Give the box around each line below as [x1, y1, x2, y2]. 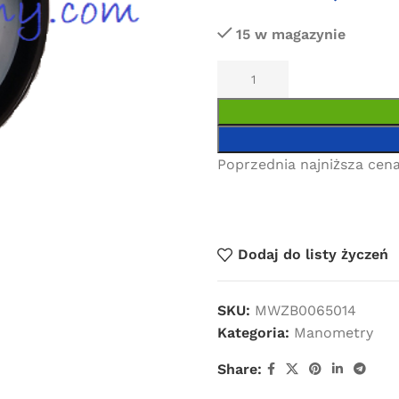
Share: [217, 360, 262, 378]
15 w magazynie [236, 26, 346, 43]
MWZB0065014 [255, 301, 356, 319]
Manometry [294, 323, 373, 341]
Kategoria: [217, 323, 289, 341]
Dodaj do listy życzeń [238, 246, 389, 263]
